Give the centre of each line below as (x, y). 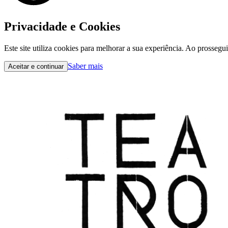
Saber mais (85, 66)
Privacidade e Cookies (62, 26)
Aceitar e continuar (36, 66)
